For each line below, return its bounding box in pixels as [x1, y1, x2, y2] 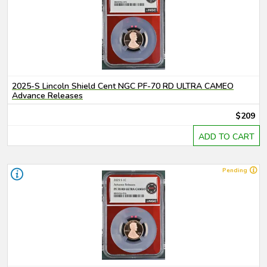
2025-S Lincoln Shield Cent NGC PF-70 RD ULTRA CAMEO [12, 80, 234, 92]
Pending [222, 166, 247, 175]
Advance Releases [12, 90, 83, 101]
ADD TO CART [198, 131, 254, 142]
